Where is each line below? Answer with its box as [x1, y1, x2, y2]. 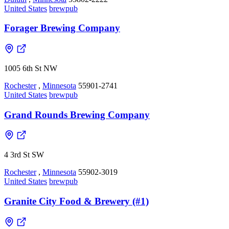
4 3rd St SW [4, 150, 44, 159]
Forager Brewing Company [4, 22, 120, 34]
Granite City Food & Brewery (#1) [4, 196, 149, 207]
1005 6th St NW [4, 64, 57, 73]
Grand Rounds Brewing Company [4, 109, 150, 120]
